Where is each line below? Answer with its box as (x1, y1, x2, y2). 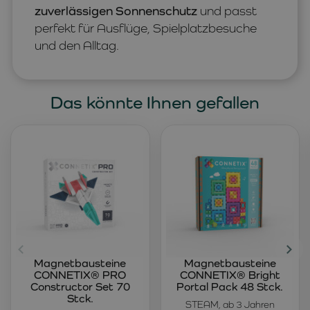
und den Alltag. (35, 38, 119, 53)
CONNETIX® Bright (179, 268, 280, 282)
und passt (197, 3, 257, 19)
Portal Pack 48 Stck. (176, 280, 284, 293)
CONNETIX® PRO (34, 268, 127, 282)
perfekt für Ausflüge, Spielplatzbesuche (35, 21, 257, 36)
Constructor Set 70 (30, 280, 130, 293)
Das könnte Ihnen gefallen (51, 92, 259, 113)
